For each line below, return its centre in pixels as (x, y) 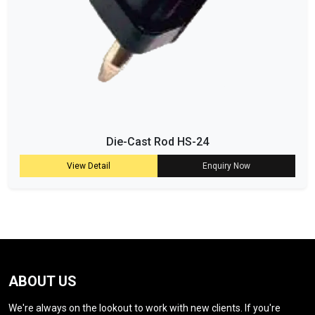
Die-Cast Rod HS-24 (157, 141)
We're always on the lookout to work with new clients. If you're (144, 308)
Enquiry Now (226, 166)
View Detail (89, 166)
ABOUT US (43, 281)
